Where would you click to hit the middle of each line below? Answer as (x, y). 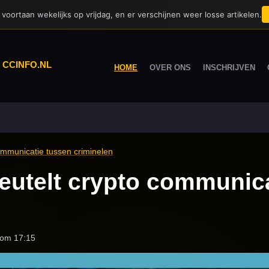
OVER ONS (171, 68)
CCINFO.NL (27, 65)
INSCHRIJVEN (229, 68)
